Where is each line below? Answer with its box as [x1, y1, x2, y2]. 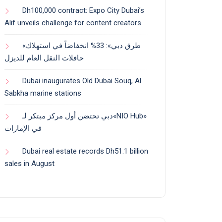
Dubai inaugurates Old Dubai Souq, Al [22, 76, 141, 86]
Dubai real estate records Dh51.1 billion [22, 147, 148, 156]
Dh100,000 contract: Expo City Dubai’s [22, 6, 144, 15]
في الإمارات [4, 124, 42, 133]
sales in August [4, 159, 55, 168]
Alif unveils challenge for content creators [4, 18, 141, 28]
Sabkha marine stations [4, 89, 81, 98]
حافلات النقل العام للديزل [4, 54, 84, 63]
